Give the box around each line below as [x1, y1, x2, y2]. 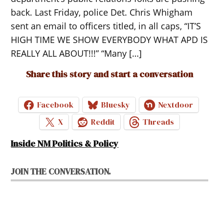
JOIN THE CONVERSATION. [11, 165, 111, 177]
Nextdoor [158, 99, 193, 110]
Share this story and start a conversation [26, 67, 193, 80]
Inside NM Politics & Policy [11, 137, 119, 150]
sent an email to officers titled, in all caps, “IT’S [11, 20, 201, 32]
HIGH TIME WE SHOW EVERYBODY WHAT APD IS [11, 33, 208, 45]
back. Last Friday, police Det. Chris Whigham [11, 6, 193, 18]
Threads [143, 116, 174, 128]
